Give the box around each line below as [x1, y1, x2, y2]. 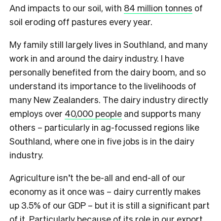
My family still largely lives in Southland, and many [9, 38, 208, 50]
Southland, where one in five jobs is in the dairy [9, 135, 194, 147]
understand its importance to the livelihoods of [9, 79, 196, 91]
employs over [9, 107, 65, 119]
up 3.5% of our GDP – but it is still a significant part [9, 199, 210, 211]
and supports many [122, 107, 201, 119]
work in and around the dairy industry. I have [9, 52, 184, 64]
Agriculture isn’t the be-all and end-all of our [9, 171, 185, 183]
